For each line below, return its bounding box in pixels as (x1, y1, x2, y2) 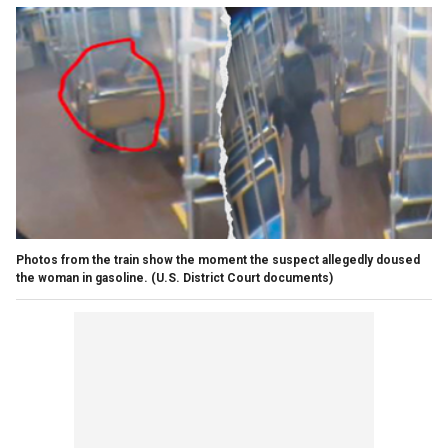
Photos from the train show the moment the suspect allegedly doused (16, 253, 420, 268)
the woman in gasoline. (16, 271, 148, 286)
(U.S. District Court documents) (151, 271, 333, 286)
